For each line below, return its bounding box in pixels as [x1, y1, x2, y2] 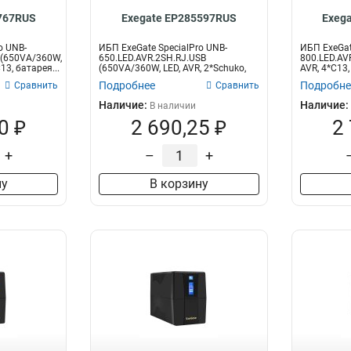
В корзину [149, 176, 208, 191]
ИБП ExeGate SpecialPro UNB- [99, 42, 228, 53]
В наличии [150, 100, 197, 111]
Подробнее [99, 79, 156, 92]
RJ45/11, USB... [99, 73, 165, 84]
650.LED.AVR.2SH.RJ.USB [99, 52, 207, 63]
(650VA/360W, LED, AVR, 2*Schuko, [99, 63, 247, 74]
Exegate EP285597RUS [121, 12, 237, 24]
